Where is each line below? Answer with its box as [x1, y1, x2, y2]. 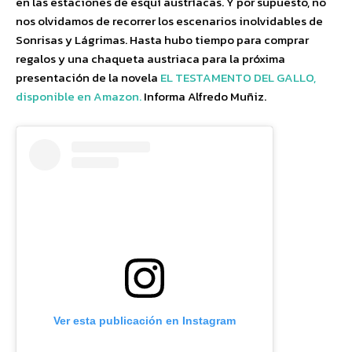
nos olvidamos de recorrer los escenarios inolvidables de [16, 12, 323, 31]
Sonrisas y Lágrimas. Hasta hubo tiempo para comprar [16, 31, 309, 49]
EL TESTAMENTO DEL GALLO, [160, 68, 316, 87]
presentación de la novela [16, 68, 160, 87]
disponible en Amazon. [16, 87, 144, 106]
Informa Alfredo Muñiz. [144, 87, 266, 106]
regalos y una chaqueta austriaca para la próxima [16, 49, 285, 68]
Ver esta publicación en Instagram [53, 314, 236, 328]
